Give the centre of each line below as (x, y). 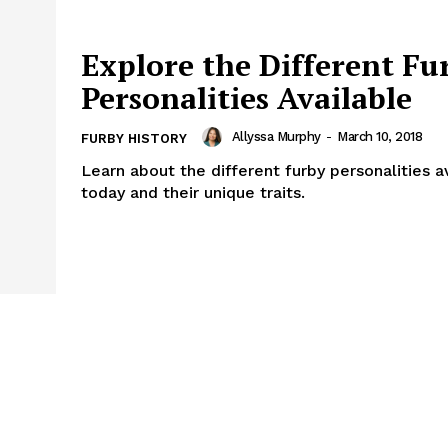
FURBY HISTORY (134, 138)
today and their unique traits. (193, 192)
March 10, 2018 (379, 137)
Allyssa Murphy (276, 137)
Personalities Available (246, 97)
